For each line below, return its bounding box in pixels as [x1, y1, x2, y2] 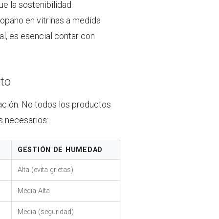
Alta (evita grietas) [18, 165, 73, 174]
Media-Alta [18, 186, 50, 195]
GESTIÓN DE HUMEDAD [18, 145, 103, 154]
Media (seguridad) [18, 207, 74, 216]
